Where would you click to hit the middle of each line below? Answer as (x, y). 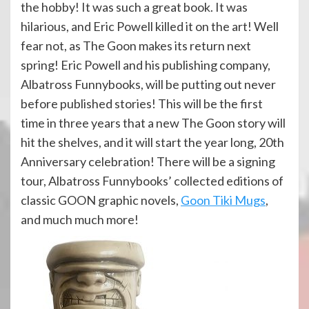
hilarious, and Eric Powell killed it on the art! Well (150, 26)
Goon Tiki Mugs (223, 200)
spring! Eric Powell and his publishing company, (146, 65)
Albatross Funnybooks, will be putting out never (148, 84)
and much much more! (80, 219)
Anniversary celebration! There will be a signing (148, 161)
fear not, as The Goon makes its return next (136, 46)
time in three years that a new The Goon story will (153, 123)
